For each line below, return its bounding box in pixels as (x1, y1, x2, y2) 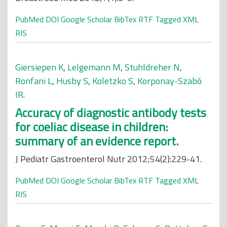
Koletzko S (92, 74, 133, 88)
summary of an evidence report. (15, 132, 178, 150)
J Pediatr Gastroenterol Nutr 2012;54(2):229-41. (15, 152, 202, 166)
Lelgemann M (67, 60, 121, 74)
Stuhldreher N (125, 60, 180, 74)
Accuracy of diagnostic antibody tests (15, 103, 206, 122)
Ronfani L (15, 74, 52, 88)
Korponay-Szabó (137, 74, 202, 88)
